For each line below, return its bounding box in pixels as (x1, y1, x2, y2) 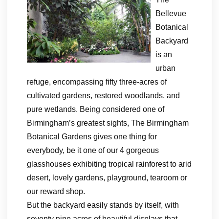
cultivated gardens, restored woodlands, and (27, 91, 180, 100)
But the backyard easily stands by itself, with (27, 201, 179, 209)
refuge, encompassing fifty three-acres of (27, 78, 167, 86)
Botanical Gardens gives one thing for (27, 132, 157, 141)
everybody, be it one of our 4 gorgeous (27, 146, 159, 154)
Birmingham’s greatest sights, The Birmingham (27, 119, 189, 127)
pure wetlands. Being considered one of (27, 105, 164, 113)
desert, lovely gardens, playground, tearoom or (27, 174, 187, 182)
